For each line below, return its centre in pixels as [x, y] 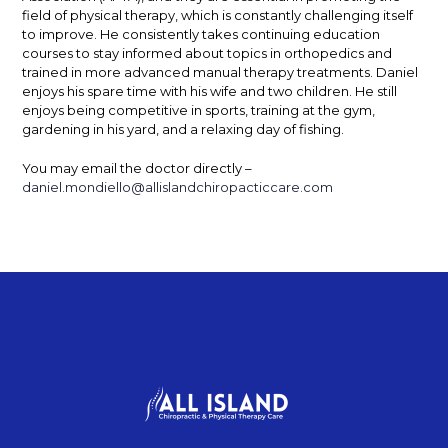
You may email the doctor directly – [137, 168]
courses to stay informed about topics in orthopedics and [207, 53]
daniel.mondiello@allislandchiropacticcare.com [178, 187]
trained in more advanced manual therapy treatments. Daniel [220, 72]
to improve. [61, 34]
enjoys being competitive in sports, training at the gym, [199, 110]
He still [376, 91]
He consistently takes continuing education [240, 34]
